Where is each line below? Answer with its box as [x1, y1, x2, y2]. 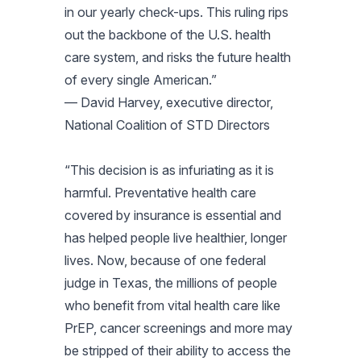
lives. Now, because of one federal [64, 251, 266, 268]
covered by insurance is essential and [64, 206, 281, 223]
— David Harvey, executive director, [64, 93, 273, 110]
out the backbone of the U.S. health [64, 26, 271, 43]
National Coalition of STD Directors [64, 116, 273, 133]
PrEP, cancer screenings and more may [64, 319, 293, 336]
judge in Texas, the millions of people [64, 274, 277, 291]
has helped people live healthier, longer [64, 229, 287, 246]
